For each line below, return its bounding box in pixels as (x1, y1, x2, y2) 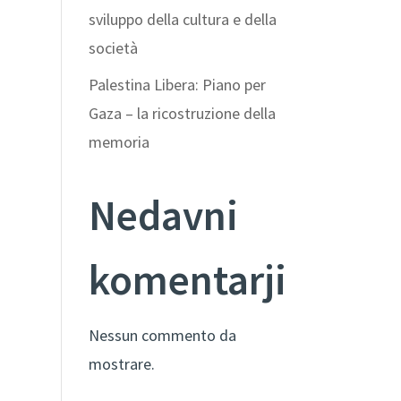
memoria (88, 131, 149, 152)
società (88, 37, 138, 58)
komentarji (88, 252, 286, 306)
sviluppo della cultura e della (88, 8, 277, 30)
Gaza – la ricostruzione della (88, 102, 276, 124)
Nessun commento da (88, 324, 236, 346)
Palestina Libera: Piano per (88, 73, 266, 95)
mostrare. (88, 353, 155, 374)
